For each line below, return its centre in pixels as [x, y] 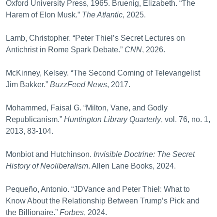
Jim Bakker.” [28, 85]
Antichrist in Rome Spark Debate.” [65, 50]
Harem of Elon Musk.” [44, 15]
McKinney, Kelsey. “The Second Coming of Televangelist [103, 73]
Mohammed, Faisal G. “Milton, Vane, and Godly [87, 108]
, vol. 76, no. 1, [186, 119]
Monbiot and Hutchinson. [50, 154]
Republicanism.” [35, 119]
